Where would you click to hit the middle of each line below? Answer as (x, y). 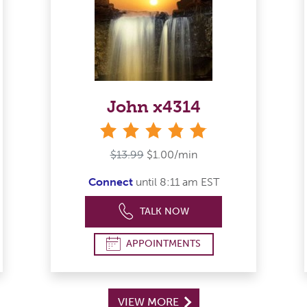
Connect (110, 182)
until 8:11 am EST (176, 182)
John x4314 (153, 106)
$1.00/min (172, 154)
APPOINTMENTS (163, 244)
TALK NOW (165, 211)
